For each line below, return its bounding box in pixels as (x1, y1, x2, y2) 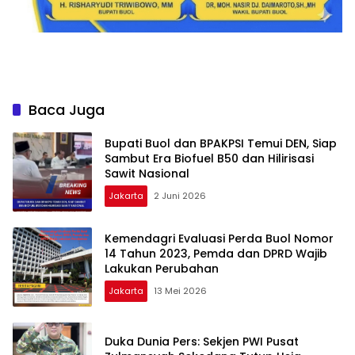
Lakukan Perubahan (105, 261, 219, 277)
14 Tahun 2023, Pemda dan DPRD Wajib (105, 246, 327, 262)
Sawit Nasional (105, 166, 189, 182)
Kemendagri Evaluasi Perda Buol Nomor (105, 231, 334, 247)
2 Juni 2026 (154, 189, 206, 203)
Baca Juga (29, 99, 105, 120)
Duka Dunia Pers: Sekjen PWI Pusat (105, 333, 299, 349)
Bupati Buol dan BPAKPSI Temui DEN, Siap (105, 136, 337, 152)
